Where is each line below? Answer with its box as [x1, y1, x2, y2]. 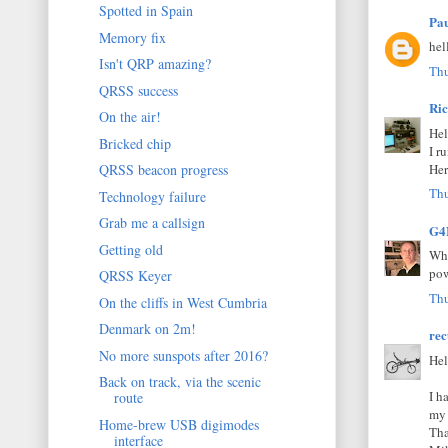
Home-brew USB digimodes [98, 414, 259, 434]
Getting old [98, 239, 163, 259]
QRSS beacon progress [98, 160, 228, 180]
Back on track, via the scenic [98, 372, 261, 392]
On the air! [98, 107, 161, 127]
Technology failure [98, 186, 206, 206]
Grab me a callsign [98, 213, 205, 233]
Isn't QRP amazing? [98, 54, 211, 74]
